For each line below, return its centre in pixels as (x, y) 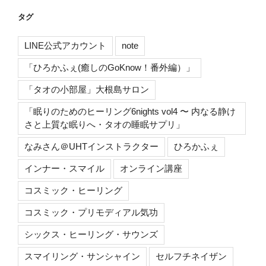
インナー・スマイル (64, 169)
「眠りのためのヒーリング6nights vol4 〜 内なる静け (130, 112)
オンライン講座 (151, 169)
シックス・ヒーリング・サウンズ (91, 235)
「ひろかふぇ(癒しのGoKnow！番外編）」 (110, 68)
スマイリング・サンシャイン (82, 256)
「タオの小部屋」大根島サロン (87, 90)
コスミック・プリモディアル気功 (91, 213)
